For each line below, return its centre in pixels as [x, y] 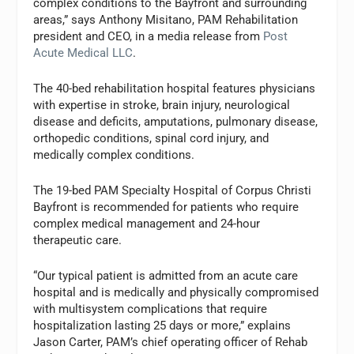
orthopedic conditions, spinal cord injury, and [151, 138]
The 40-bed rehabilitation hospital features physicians [175, 88]
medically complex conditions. [114, 154]
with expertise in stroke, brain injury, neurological [162, 105]
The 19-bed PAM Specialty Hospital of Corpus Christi [173, 190]
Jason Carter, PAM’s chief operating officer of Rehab [171, 342]
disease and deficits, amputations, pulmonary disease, [176, 121]
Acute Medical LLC [83, 53]
